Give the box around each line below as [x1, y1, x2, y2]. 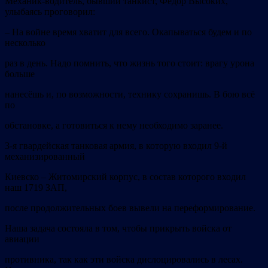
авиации [5, 234, 39, 245]
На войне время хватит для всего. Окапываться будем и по [12, 27, 252, 38]
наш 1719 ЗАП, [5, 182, 67, 193]
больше [5, 69, 35, 80]
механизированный [5, 151, 85, 162]
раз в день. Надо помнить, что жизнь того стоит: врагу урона [5, 58, 254, 69]
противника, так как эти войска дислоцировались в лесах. [5, 254, 243, 265]
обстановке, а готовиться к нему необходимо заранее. [5, 120, 223, 131]
